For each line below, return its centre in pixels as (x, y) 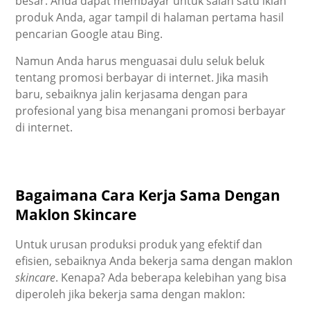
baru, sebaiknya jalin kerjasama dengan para (132, 94)
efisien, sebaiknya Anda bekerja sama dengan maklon (154, 261)
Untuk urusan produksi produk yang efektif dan (139, 244)
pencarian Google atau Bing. (89, 34)
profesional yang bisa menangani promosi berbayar (151, 111)
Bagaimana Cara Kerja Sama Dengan (148, 195)
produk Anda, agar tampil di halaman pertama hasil (150, 18)
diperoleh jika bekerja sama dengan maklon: (130, 294)
